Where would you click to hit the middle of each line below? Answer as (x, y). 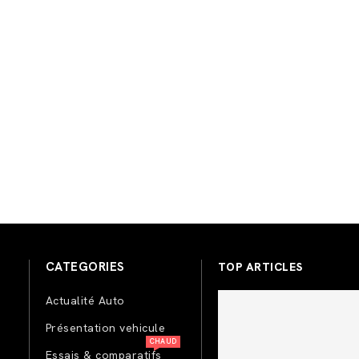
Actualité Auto (85, 300)
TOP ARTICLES (260, 266)
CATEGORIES (85, 266)
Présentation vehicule (105, 327)
